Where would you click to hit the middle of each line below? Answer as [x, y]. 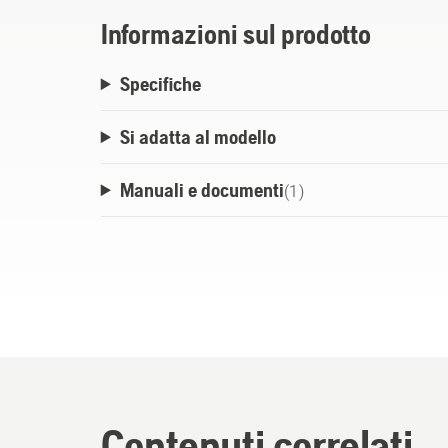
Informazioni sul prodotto [235, 34]
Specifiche [160, 84]
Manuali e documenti [201, 190]
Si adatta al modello [197, 137]
